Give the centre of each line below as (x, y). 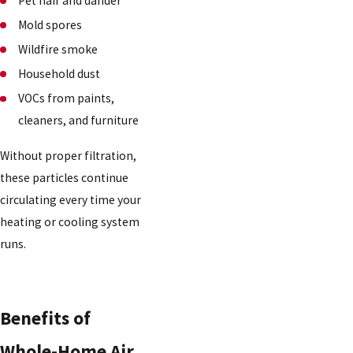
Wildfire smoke (58, 49)
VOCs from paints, (67, 98)
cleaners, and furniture (79, 120)
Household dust (59, 73)
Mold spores (50, 24)
